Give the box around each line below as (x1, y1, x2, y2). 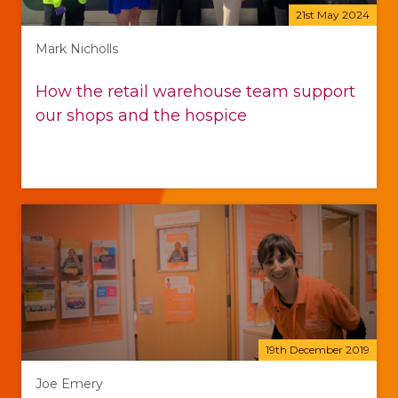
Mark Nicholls (36, 41, 118, 58)
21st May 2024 (296, 8, 370, 22)
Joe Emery (36, 376, 103, 393)
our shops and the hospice (36, 106, 247, 126)
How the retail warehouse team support (36, 82, 355, 102)
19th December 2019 (266, 343, 370, 357)
